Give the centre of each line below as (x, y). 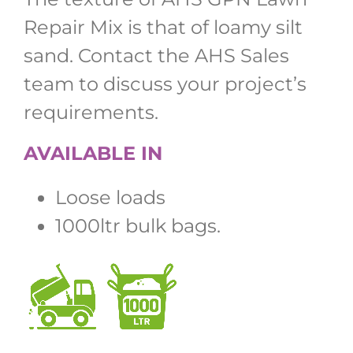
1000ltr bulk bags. (138, 225)
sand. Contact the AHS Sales (156, 55)
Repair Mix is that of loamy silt (163, 27)
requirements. (91, 112)
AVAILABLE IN (93, 153)
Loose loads (110, 197)
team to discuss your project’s (165, 84)
